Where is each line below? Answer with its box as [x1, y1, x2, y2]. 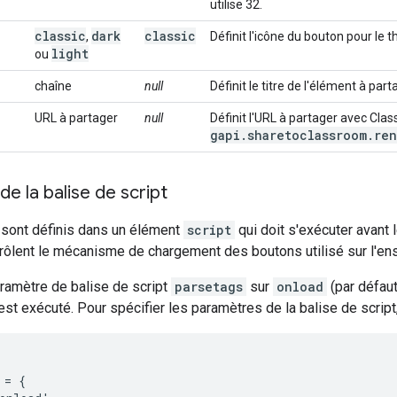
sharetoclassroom [247, 127, 367, 144]
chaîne [35, 79, 72, 93]
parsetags [175, 278, 243, 295]
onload [276, 278, 323, 295]
